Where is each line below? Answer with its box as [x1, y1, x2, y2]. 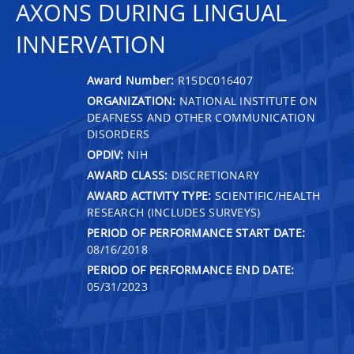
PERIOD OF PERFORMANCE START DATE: [87, 224, 306, 240]
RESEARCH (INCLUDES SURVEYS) [87, 204, 261, 220]
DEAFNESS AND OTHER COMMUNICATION [87, 109, 315, 125]
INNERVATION [16, 28, 166, 60]
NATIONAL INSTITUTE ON [175, 92, 318, 108]
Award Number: [87, 72, 178, 88]
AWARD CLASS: [87, 167, 168, 183]
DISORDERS [87, 126, 150, 141]
